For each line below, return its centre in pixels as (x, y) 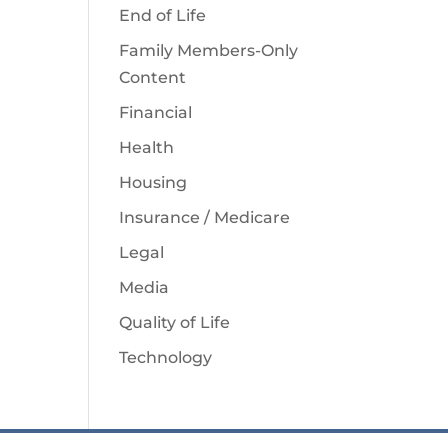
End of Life (163, 15)
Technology (166, 357)
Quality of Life (175, 322)
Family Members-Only (209, 50)
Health (147, 147)
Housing (153, 182)
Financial (156, 112)
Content (153, 77)
